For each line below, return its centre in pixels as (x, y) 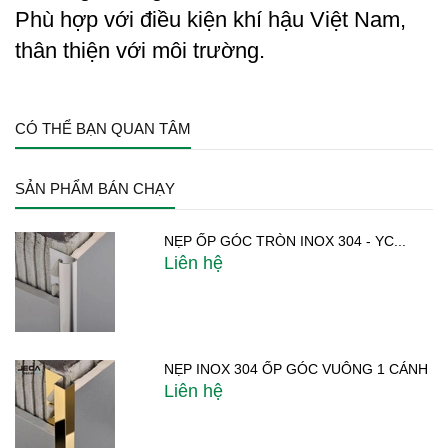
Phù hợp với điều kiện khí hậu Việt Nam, (210, 20)
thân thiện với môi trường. (140, 51)
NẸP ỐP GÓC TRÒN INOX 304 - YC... (285, 241)
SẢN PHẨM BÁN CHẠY (95, 189)
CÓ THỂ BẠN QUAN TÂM (103, 129)
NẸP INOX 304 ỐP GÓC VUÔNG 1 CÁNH (296, 369)
